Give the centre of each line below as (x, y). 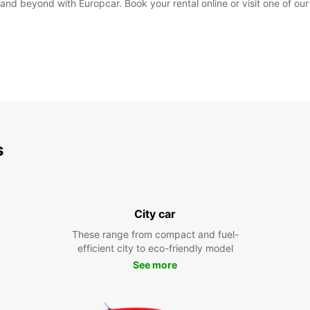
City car (155, 214)
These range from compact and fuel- (155, 234)
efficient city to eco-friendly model (155, 248)
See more (155, 265)
